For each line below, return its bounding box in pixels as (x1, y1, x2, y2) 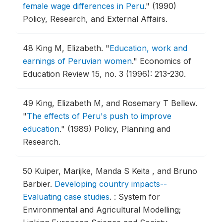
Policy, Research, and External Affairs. (23, 14, 167, 24)
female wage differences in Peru (23, 1, 144, 11)
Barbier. (23, 179, 55, 189)
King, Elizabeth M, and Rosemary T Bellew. (36, 98, 197, 108)
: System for (114, 192, 160, 202)
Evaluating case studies (23, 192, 110, 202)
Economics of (140, 56, 191, 66)
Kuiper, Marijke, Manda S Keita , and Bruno (35, 166, 197, 176)
